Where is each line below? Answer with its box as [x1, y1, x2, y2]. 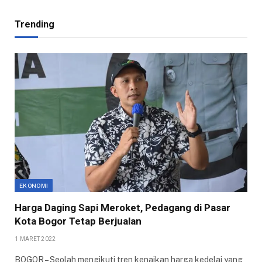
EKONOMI [19, 182, 49, 189]
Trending [15, 19, 54, 30]
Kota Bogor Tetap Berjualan [15, 215, 142, 227]
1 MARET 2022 [15, 236, 56, 243]
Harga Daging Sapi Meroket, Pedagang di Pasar [15, 202, 230, 214]
